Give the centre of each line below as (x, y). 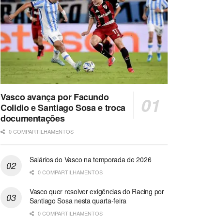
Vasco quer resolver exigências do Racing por (97, 191)
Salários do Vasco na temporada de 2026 (91, 159)
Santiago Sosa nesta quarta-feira (78, 200)
